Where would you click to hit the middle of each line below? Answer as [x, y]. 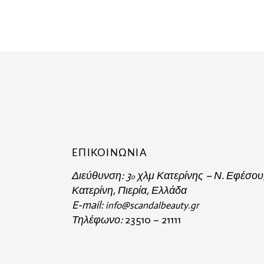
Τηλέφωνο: [98, 220]
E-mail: [89, 205]
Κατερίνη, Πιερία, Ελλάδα [129, 190]
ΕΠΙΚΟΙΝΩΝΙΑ [110, 153]
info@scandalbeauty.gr [152, 205]
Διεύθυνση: [99, 176]
